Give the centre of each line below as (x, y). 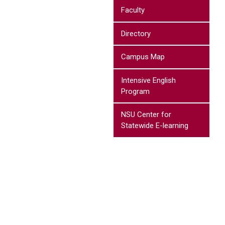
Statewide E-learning (155, 126)
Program (135, 91)
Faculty (133, 10)
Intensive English (148, 80)
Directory (136, 33)
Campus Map (143, 57)
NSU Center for (146, 115)
